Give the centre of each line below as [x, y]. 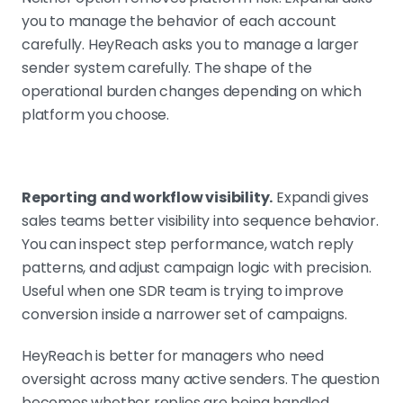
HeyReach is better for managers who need [173, 356]
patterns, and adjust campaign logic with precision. [197, 268]
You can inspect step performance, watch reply [188, 245]
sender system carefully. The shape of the [167, 68]
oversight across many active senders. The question [201, 380]
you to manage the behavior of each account [179, 22]
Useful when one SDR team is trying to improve [183, 291]
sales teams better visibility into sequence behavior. [200, 221]
